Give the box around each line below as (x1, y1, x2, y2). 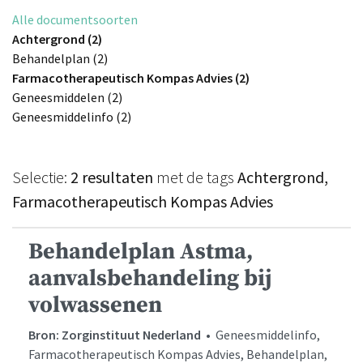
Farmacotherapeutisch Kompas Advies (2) (12, 69, 250, 86)
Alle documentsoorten (12, 11, 138, 28)
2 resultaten (70, 166, 153, 187)
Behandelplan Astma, (28, 237, 253, 266)
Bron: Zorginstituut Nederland (28, 326, 201, 343)
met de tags (153, 166, 237, 187)
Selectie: (12, 166, 70, 187)
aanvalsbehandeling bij (28, 263, 272, 293)
